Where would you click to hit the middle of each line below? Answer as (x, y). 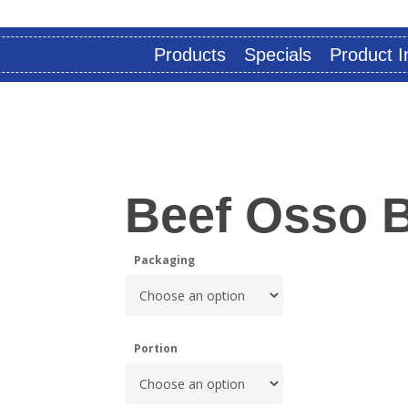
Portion (155, 348)
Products (190, 55)
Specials (278, 55)
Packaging (164, 260)
